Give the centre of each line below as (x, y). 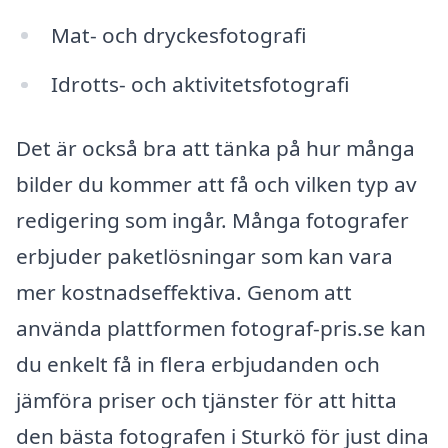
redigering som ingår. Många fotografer (212, 220)
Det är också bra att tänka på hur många (215, 148)
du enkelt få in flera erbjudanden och (198, 364)
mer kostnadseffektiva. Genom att (184, 292)
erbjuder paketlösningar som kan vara (204, 256)
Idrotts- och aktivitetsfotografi (200, 84)
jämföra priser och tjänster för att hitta (206, 400)
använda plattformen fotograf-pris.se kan (221, 328)
